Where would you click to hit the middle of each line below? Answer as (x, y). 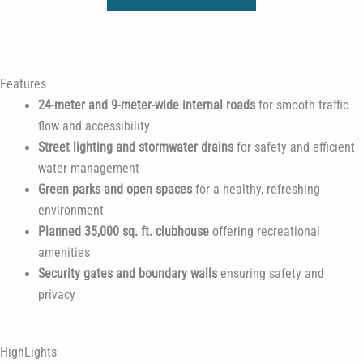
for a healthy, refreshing (256, 189)
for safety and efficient (294, 147)
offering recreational (264, 231)
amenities (64, 252)
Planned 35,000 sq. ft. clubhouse (123, 231)
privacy (56, 295)
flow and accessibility (94, 126)
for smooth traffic (301, 105)
